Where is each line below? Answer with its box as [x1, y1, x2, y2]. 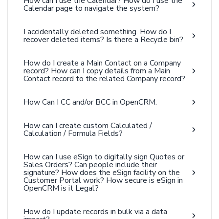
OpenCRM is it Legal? [23, 183, 99, 194]
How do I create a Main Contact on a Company [23, 58, 181, 68]
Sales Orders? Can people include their [23, 159, 157, 170]
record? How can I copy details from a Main [23, 66, 170, 76]
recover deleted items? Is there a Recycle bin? [23, 34, 183, 45]
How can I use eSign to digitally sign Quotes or [23, 152, 184, 162]
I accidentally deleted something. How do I [23, 26, 171, 37]
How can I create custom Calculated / [23, 120, 152, 131]
